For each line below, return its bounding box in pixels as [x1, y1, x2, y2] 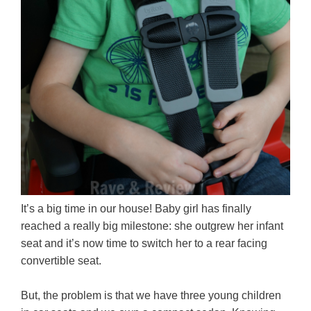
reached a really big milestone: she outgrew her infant [21, 219, 283, 232]
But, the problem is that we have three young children [21, 289, 281, 302]
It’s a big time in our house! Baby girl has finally [21, 202, 251, 215]
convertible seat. [21, 254, 101, 267]
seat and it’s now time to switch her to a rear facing [21, 237, 267, 249]
